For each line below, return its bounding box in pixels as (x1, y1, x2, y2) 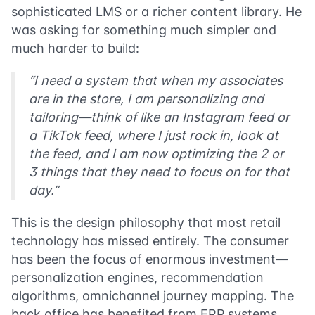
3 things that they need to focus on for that (29, 164, 290, 179)
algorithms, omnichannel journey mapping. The (11, 288, 294, 303)
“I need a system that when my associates (29, 72, 283, 88)
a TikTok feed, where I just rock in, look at (29, 127, 278, 143)
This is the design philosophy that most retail (11, 214, 281, 230)
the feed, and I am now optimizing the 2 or (29, 146, 284, 161)
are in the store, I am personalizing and (29, 91, 264, 106)
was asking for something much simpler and (11, 22, 276, 37)
